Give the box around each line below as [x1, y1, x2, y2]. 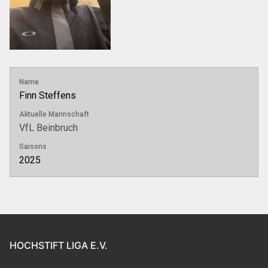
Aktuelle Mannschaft [19, 110, 89, 119]
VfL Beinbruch [19, 122, 78, 134]
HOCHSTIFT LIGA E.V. [10, 239, 108, 252]
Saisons [19, 142, 47, 151]
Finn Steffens [19, 90, 76, 102]
